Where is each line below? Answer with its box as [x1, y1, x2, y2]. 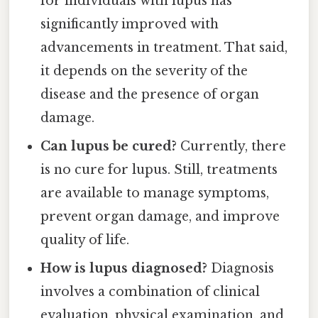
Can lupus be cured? [40, 138, 177, 155]
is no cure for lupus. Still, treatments [40, 162, 278, 178]
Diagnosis [207, 261, 275, 277]
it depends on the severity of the [40, 63, 248, 79]
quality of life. [40, 232, 130, 248]
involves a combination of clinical [40, 284, 261, 300]
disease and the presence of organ [40, 87, 260, 103]
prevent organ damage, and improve [40, 209, 280, 225]
